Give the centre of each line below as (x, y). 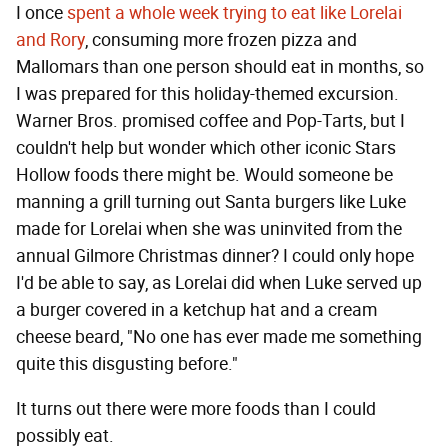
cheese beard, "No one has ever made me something (219, 337)
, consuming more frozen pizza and (221, 40)
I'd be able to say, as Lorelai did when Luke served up (219, 283)
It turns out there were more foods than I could (196, 409)
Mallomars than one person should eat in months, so (220, 67)
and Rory (50, 40)
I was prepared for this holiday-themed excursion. (207, 94)
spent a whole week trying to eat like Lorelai (234, 13)
